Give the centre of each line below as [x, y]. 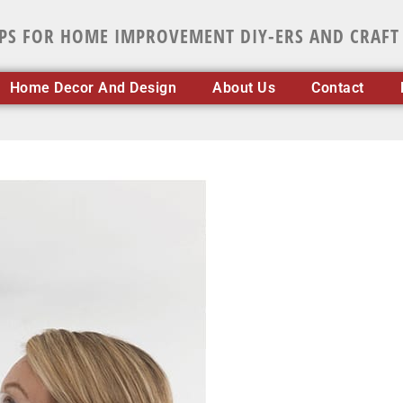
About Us [244, 88]
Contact [338, 88]
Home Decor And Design [93, 88]
